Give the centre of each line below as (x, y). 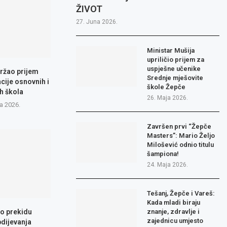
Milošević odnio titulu (181, 145)
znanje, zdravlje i (174, 212)
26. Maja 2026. (168, 98)
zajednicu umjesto (175, 221)
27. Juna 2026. (97, 22)
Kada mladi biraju (174, 203)
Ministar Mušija (171, 51)
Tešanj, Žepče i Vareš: (181, 194)
